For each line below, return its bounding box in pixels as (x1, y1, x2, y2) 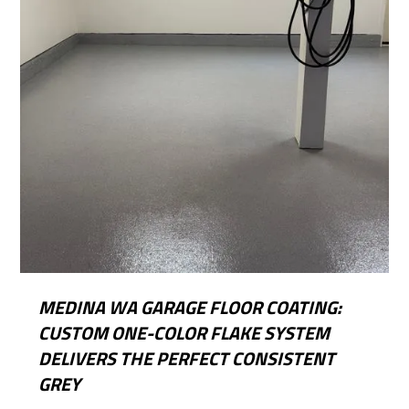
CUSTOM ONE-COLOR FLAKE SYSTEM (38, 319, 330, 348)
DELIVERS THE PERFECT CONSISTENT (38, 344, 336, 373)
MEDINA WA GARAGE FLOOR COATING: (38, 293, 342, 322)
